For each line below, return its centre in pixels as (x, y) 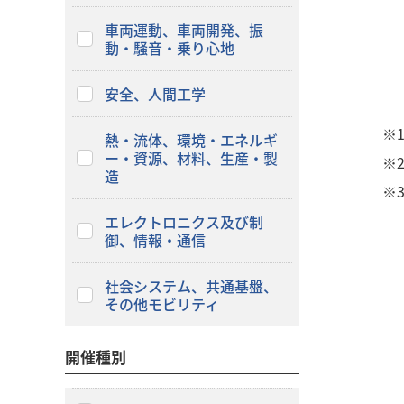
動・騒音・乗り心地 (169, 48)
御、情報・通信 (169, 240)
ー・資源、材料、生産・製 (191, 158)
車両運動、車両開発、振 (184, 30)
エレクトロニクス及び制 (184, 222)
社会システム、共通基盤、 (191, 286)
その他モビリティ (161, 304)
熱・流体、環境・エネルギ (191, 140)
